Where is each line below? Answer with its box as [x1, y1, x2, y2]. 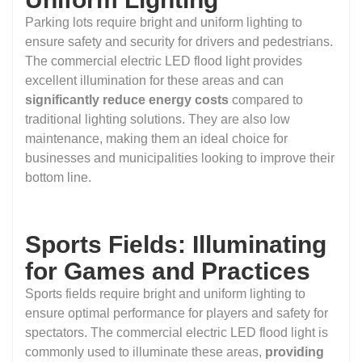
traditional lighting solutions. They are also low [25, 112, 290, 127]
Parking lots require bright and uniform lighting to [25, 15, 302, 30]
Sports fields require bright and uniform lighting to [25, 287, 305, 301]
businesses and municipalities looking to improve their [25, 151, 335, 166]
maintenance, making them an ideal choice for [25, 132, 288, 146]
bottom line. [25, 170, 91, 185]
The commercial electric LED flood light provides [25, 54, 302, 69]
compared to [232, 93, 303, 107]
